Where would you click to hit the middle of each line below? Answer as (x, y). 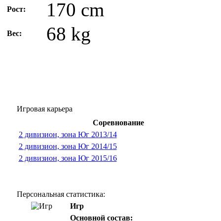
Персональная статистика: (61, 194)
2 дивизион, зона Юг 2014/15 (68, 146)
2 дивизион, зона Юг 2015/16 (68, 158)
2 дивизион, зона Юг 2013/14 (68, 134)
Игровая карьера (44, 109)
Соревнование (118, 123)
